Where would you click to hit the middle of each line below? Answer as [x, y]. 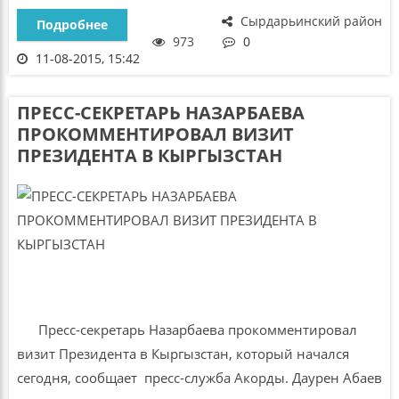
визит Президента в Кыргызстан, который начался [183, 354]
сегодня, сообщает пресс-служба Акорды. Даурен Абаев [199, 378]
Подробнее [72, 25]
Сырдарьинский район [310, 21]
